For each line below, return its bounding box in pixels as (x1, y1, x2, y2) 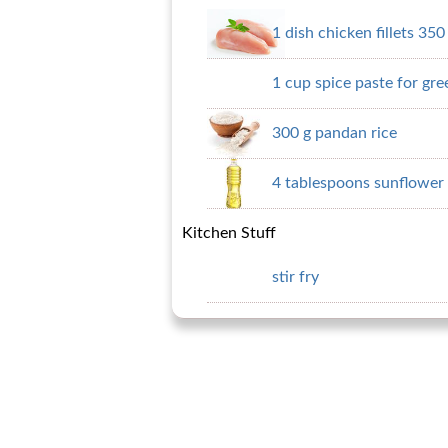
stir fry (272, 269, 319, 285)
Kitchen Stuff (182, 225, 276, 241)
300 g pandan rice (272, 125, 397, 141)
